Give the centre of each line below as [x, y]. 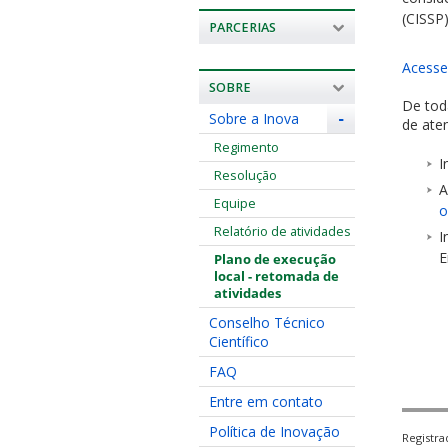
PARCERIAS [242, 27]
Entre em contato [265, 401]
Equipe [234, 203]
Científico [238, 341]
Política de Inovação [274, 431]
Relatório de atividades [282, 231]
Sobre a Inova [253, 118]
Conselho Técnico [266, 322]
